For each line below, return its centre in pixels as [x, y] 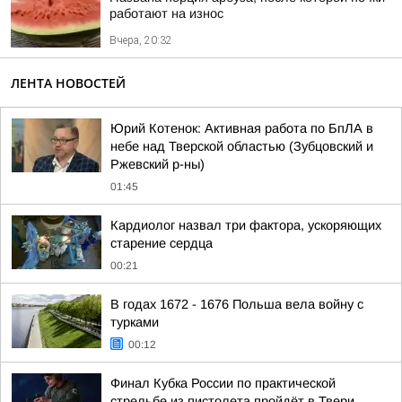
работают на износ [166, 13]
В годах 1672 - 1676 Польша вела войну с [237, 304]
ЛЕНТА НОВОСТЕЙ [68, 83]
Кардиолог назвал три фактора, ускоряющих [246, 225]
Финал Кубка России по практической [223, 383]
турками [135, 322]
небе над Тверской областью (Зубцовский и [242, 146]
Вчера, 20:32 [141, 40]
